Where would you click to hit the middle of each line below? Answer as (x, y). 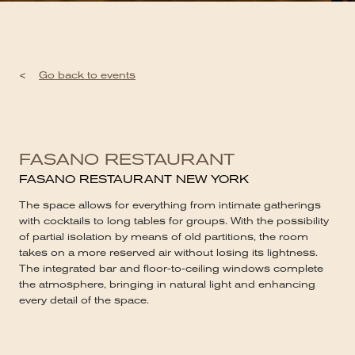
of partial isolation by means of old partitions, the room (164, 237)
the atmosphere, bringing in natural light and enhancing (167, 284)
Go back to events (87, 75)
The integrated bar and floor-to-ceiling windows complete (171, 269)
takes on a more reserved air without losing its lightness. (168, 253)
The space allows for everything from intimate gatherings (170, 205)
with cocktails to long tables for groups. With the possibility (174, 221)
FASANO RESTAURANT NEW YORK (134, 179)
